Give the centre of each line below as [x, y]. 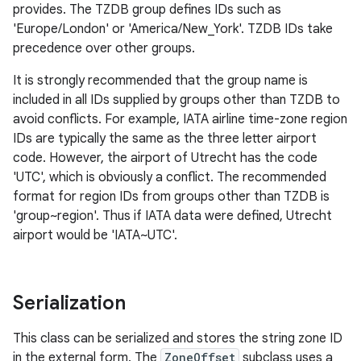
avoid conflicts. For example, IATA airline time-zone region [180, 119]
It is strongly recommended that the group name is [160, 81]
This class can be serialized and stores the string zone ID [178, 338]
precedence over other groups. [104, 48]
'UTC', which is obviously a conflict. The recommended [170, 177]
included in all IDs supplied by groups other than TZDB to [176, 100]
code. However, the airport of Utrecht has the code [165, 158]
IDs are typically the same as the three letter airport [165, 139]
